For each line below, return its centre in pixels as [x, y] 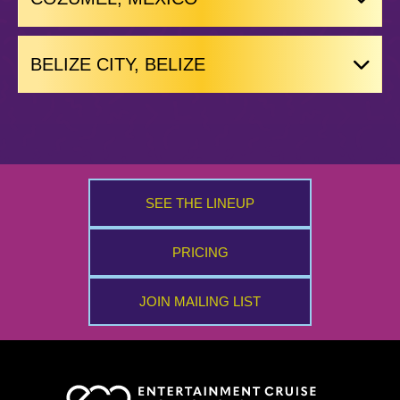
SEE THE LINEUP [200, 203]
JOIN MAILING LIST [200, 301]
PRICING [200, 252]
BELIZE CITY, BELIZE [117, 64]
